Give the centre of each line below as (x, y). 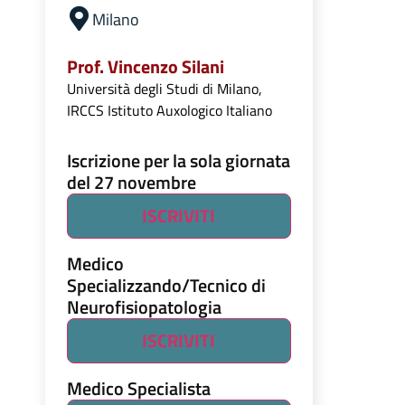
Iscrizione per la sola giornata (178, 160)
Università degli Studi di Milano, (164, 89)
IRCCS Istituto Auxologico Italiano (169, 110)
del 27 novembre (131, 182)
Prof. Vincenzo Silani (145, 66)
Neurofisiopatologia (144, 307)
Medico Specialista (138, 388)
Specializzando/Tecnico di (166, 285)
